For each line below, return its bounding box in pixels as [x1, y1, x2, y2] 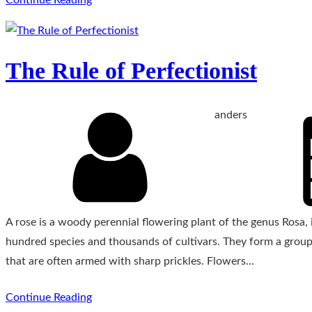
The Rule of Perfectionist [6, 58, 257, 84]
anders [214, 109, 247, 120]
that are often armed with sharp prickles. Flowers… [6, 256, 254, 267]
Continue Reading [6, 292, 92, 304]
